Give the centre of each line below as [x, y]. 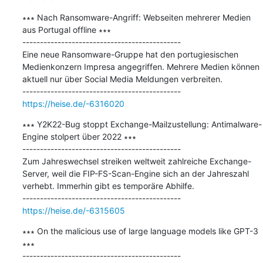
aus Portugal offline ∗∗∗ [66, 29]
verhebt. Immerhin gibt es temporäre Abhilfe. [108, 186]
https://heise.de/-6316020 [73, 103]
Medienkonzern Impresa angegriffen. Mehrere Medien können [141, 66]
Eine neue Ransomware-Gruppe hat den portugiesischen [130, 54]
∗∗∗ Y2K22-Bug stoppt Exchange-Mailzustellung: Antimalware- [142, 124]
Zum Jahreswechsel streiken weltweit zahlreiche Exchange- [136, 161]
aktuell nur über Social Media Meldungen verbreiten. [122, 79]
